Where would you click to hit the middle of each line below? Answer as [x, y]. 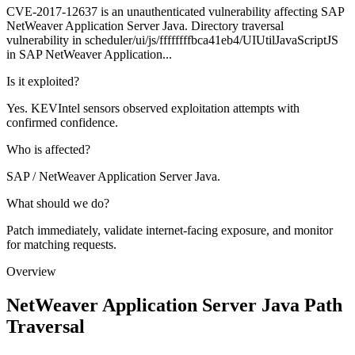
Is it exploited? [43, 82]
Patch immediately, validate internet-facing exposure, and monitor [170, 231]
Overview [31, 272]
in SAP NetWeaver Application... [89, 55]
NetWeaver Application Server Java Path [174, 305]
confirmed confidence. [62, 123]
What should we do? [58, 204]
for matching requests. [61, 245]
